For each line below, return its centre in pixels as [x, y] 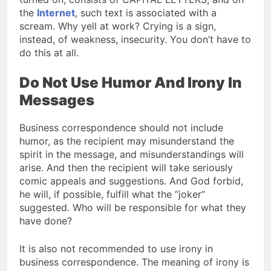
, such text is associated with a [146, 12]
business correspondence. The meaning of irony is [134, 262]
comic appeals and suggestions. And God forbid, [131, 181]
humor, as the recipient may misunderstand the [127, 141]
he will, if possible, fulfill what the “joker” [112, 194]
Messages [57, 100]
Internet [56, 12]
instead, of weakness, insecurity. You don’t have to [135, 39]
